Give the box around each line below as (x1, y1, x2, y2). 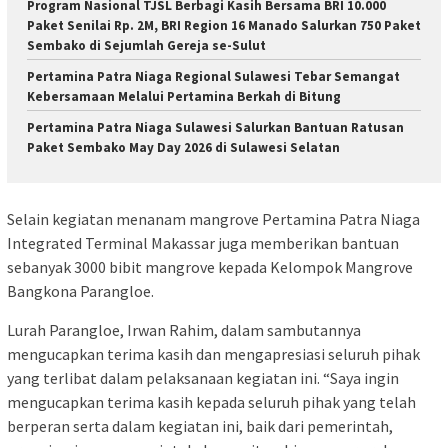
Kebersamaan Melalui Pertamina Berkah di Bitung (27, 88, 341, 106)
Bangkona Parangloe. (7, 280, 154, 301)
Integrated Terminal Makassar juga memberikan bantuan (7, 232, 399, 253)
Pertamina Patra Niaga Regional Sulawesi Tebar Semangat (27, 68, 400, 86)
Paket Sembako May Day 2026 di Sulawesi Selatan (27, 139, 340, 157)
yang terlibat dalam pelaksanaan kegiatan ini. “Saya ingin (7, 367, 399, 388)
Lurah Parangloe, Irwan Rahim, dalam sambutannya (7, 319, 361, 340)
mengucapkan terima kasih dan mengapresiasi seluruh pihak (7, 343, 420, 364)
